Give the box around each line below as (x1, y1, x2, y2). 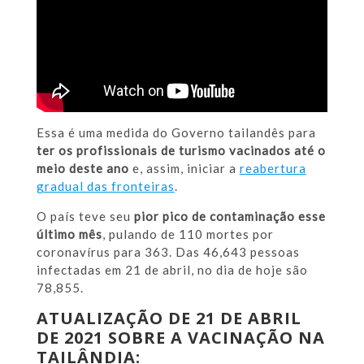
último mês (36, 227, 102, 242)
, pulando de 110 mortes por (102, 227, 274, 242)
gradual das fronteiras (36, 179, 175, 194)
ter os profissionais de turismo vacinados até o (36, 143, 326, 158)
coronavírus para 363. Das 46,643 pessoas (36, 245, 300, 260)
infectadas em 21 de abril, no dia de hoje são (36, 262, 308, 278)
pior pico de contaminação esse (133, 209, 326, 224)
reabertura (239, 161, 306, 176)
